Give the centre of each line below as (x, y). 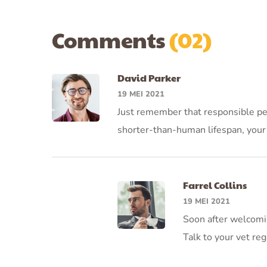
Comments (109, 39)
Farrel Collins (215, 185)
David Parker (149, 77)
